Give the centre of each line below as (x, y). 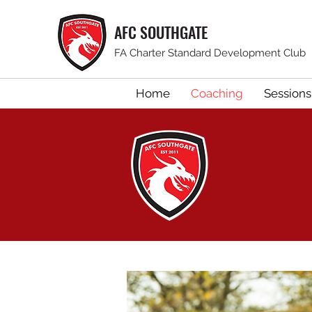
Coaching (217, 93)
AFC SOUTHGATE (161, 32)
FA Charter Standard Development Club (210, 53)
